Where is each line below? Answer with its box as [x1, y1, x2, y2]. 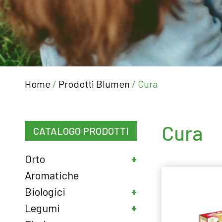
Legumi [25, 201, 60, 214]
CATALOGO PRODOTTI [33, 125, 129, 137]
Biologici [25, 185, 65, 198]
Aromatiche [25, 168, 79, 181]
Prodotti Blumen [58, 78, 130, 90]
